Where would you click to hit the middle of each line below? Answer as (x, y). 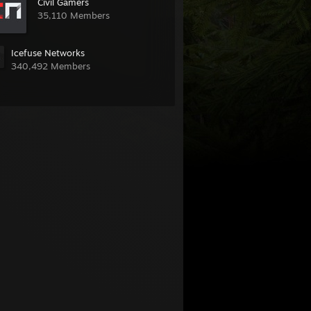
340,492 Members (51, 66)
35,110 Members (74, 15)
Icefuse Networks (48, 53)
